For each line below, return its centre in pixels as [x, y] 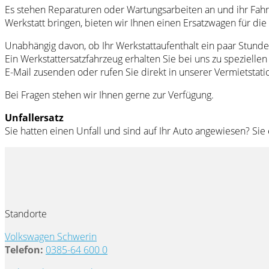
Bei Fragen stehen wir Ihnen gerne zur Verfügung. [109, 95]
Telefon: [24, 249]
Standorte [26, 213]
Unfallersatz [34, 117]
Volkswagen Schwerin [51, 236]
